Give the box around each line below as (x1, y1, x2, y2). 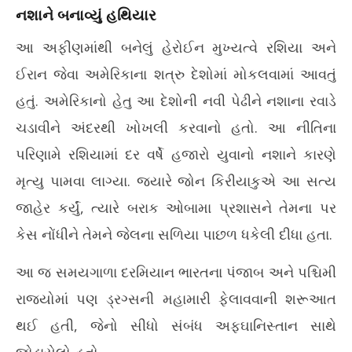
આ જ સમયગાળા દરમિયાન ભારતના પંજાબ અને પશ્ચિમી (16, 262, 336, 281)
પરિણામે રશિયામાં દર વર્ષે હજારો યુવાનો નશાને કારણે (16, 145, 336, 163)
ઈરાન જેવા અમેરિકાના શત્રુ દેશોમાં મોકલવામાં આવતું (16, 64, 336, 83)
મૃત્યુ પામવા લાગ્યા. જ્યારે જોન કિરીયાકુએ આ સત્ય (16, 171, 336, 190)
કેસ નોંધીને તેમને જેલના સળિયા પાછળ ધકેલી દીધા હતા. (16, 225, 332, 244)
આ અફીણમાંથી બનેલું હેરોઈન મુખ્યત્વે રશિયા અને (16, 38, 336, 57)
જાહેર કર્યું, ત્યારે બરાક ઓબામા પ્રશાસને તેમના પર (16, 198, 336, 217)
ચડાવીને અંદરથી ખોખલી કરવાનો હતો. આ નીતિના (16, 118, 336, 137)
